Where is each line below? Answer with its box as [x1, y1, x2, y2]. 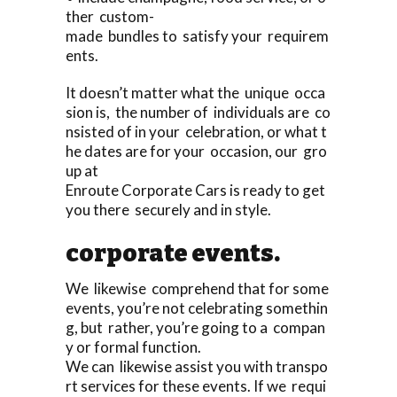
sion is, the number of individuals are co [66, 102, 331, 121]
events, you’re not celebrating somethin [66, 298, 328, 317]
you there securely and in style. [66, 199, 271, 219]
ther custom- [66, 6, 154, 26]
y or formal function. [66, 337, 201, 356]
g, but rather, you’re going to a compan [66, 317, 325, 337]
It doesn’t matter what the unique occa [66, 82, 325, 102]
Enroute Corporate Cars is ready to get [66, 180, 328, 199]
